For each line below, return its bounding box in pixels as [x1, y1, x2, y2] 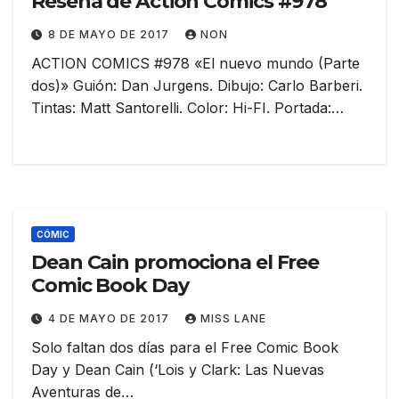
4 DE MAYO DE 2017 [48, 312, 173, 326]
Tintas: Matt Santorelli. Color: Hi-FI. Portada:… [31, 99, 344, 118]
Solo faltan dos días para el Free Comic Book [31, 338, 338, 357]
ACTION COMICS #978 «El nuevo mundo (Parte [31, 54, 360, 73]
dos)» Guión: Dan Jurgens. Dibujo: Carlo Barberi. [31, 77, 362, 95]
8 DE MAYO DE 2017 [48, 28, 173, 42]
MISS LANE [200, 312, 266, 326]
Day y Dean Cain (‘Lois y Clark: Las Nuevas [31, 361, 324, 379]
